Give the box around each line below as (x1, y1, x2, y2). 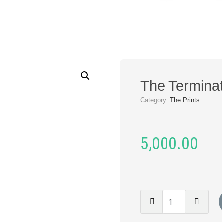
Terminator (140, 202, 182, 212)
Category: (140, 96, 170, 104)
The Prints (170, 96, 200, 104)
